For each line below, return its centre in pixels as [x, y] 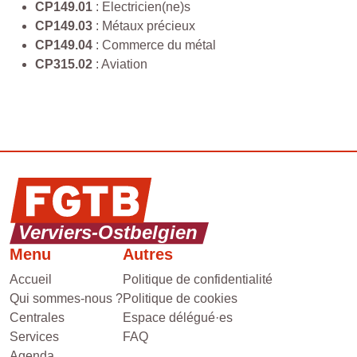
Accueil [31, 280]
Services [34, 337]
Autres [148, 255]
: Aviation [120, 64]
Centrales [37, 318]
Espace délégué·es [178, 318]
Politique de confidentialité [198, 280]
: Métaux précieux [144, 26]
